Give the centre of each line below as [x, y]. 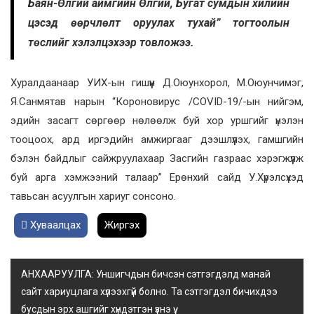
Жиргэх [122, 225]
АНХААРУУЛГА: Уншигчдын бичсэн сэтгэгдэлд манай [146, 274]
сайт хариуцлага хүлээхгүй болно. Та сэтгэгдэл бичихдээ [149, 292]
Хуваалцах [54, 225]
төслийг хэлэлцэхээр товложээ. [111, 43]
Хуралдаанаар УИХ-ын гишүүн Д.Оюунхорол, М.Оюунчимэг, [157, 83]
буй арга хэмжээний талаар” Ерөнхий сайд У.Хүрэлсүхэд [157, 178]
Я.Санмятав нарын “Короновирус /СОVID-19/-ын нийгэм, [157, 102]
